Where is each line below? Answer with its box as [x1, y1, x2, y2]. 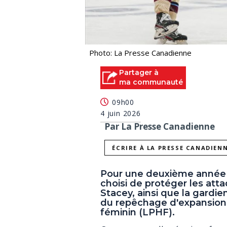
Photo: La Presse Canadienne [89, 47, 192, 58]
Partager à [119, 67, 159, 77]
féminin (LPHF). [100, 207, 175, 218]
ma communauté [119, 77, 183, 87]
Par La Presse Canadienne [104, 121, 215, 133]
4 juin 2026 [100, 108, 141, 119]
